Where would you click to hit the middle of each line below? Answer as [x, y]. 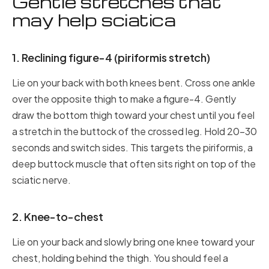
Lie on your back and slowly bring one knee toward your [133, 242]
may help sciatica [94, 20]
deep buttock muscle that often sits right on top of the [134, 164]
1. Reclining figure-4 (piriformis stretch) [111, 57]
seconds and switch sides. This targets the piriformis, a [132, 147]
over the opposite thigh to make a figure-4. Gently [124, 99]
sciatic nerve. [41, 180]
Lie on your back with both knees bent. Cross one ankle [134, 83]
